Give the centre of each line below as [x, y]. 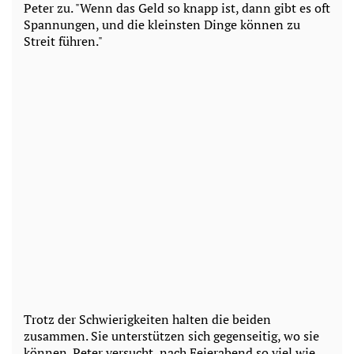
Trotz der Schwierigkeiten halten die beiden [147, 319]
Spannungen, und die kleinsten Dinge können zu [162, 24]
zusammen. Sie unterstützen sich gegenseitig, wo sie [171, 335]
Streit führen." [63, 41]
